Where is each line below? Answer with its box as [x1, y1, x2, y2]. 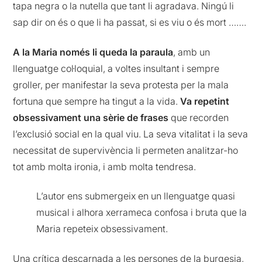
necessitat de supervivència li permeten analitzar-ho [13, 144, 239, 156]
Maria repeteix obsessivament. [36, 223, 168, 235]
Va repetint [178, 95, 230, 107]
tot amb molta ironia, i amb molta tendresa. [13, 160, 196, 173]
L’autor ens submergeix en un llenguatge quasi [36, 190, 236, 202]
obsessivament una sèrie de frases [13, 111, 169, 123]
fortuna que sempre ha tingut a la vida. [13, 95, 178, 107]
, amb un [173, 46, 211, 58]
